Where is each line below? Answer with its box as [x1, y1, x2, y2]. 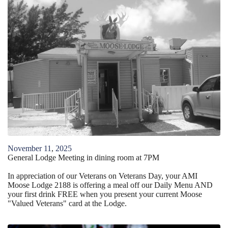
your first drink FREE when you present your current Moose [8, 189, 202, 198]
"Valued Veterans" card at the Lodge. [8, 198, 127, 208]
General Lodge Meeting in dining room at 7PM [8, 153, 159, 162]
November [8, 144, 42, 153]
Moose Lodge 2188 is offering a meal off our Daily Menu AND [8, 180, 213, 189]
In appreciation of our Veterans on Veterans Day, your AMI [8, 171, 197, 180]
